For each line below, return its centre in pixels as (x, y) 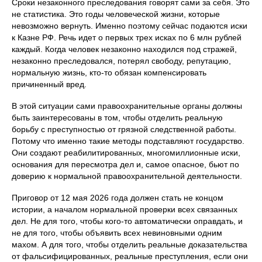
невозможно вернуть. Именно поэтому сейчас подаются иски (130, 26)
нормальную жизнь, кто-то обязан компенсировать (109, 73)
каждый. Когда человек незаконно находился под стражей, (124, 49)
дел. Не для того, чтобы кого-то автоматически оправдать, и (127, 221)
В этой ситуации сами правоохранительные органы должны (127, 106)
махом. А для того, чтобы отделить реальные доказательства (130, 245)
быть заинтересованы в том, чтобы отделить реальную (117, 118)
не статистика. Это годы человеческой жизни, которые (116, 14)
